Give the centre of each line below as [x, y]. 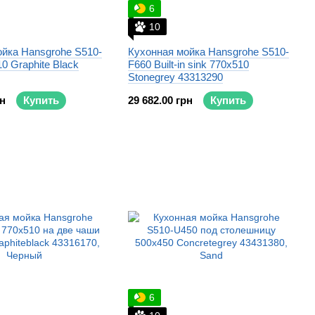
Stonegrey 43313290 [175, 77]
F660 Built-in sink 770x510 [188, 64]
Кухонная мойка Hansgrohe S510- [208, 52]
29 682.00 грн [160, 100]
